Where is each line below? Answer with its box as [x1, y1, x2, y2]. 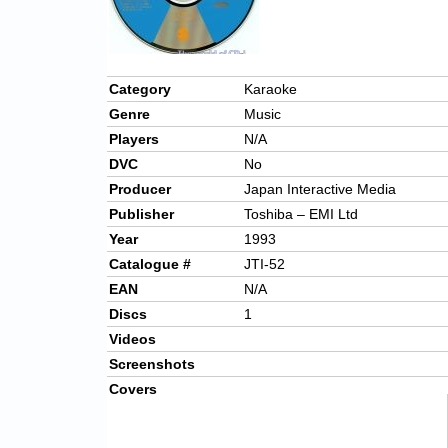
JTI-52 [244, 256, 285, 273]
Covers [109, 381, 157, 398]
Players [109, 131, 159, 148]
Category [109, 81, 171, 98]
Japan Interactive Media [244, 181, 396, 198]
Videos [109, 331, 156, 348]
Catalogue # [109, 256, 191, 273]
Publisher [109, 206, 174, 223]
